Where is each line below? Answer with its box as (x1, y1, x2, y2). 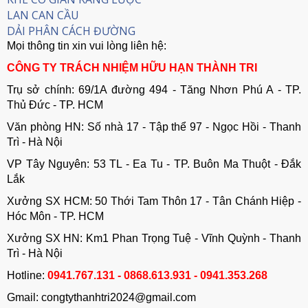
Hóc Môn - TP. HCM (7, 210, 104, 222)
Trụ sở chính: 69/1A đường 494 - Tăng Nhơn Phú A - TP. (7, 84, 301, 96)
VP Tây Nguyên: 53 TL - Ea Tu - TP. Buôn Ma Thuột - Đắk (7, 158, 301, 170)
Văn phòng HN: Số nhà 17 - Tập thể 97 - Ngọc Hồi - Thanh (7, 121, 301, 133)
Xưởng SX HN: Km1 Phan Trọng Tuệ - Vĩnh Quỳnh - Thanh (7, 232, 301, 244)
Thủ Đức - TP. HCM (7, 99, 103, 111)
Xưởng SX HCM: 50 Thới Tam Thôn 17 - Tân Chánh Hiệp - (7, 195, 301, 207)
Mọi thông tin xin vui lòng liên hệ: (7, 40, 166, 52)
